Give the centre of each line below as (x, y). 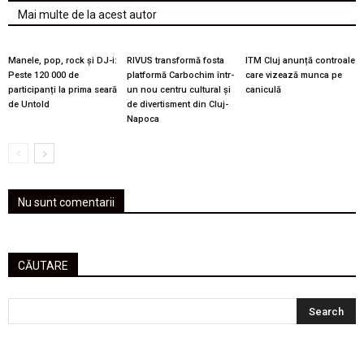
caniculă (263, 90)
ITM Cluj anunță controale (300, 61)
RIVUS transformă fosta (175, 61)
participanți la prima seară (63, 90)
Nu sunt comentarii (66, 202)
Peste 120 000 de (43, 75)
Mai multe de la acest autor (87, 15)
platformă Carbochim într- (180, 75)
